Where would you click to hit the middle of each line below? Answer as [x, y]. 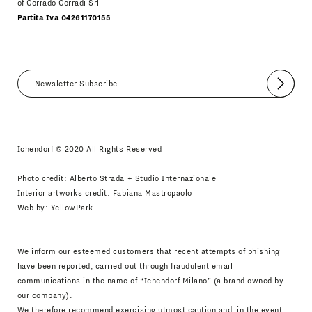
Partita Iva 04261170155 [64, 17]
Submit [293, 87]
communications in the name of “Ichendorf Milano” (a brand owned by [150, 281]
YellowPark [72, 208]
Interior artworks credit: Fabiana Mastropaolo [104, 193]
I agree [66, 107]
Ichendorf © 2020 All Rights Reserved [89, 149]
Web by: [34, 208]
